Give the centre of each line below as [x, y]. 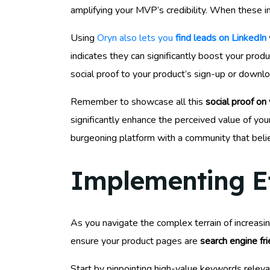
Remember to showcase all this [138, 102]
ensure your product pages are [135, 241]
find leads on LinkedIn [221, 38]
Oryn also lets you [136, 38]
